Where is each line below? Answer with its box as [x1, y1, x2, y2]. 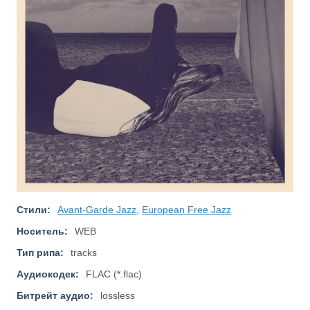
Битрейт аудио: [17, 290, 94, 302]
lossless [100, 290, 136, 302]
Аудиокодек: [17, 268, 80, 280]
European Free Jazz [142, 204, 232, 216]
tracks [71, 247, 98, 259]
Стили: [17, 204, 51, 216]
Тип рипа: [17, 247, 64, 259]
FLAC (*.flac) [86, 268, 143, 280]
